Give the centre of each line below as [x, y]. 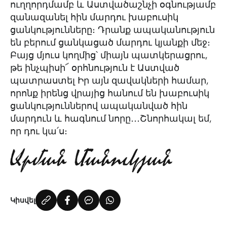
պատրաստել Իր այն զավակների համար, [109, 81]
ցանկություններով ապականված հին [99, 106]
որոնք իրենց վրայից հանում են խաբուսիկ [110, 93]
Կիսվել [23, 200]
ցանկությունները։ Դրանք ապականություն [112, 30]
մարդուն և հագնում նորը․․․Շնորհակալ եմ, [111, 119]
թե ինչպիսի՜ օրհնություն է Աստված [95, 68]
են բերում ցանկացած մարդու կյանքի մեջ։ [110, 43]
